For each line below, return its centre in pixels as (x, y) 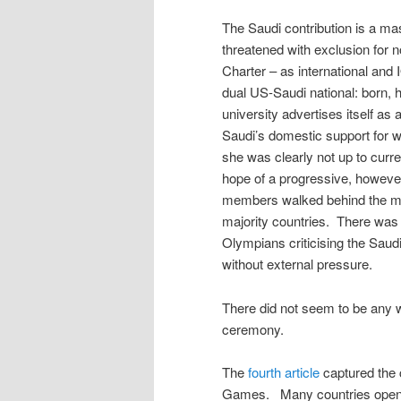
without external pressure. (297, 264)
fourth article (284, 371)
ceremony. (253, 328)
